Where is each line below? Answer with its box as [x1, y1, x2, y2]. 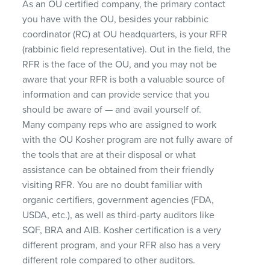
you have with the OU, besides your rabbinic [22, 13, 209, 25]
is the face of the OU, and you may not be [40, 58, 218, 71]
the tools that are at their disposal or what [22, 148, 196, 161]
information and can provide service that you [22, 88, 210, 101]
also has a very [157, 239, 221, 251]
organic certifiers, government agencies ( [22, 193, 194, 206]
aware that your [22, 73, 90, 86]
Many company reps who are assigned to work [22, 118, 217, 131]
